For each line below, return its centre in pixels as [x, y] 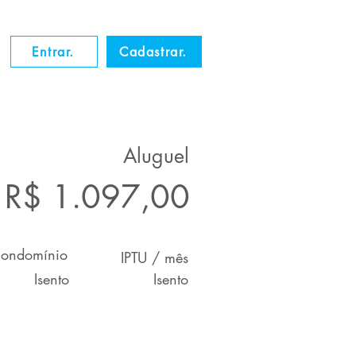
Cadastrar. [153, 52]
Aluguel [156, 156]
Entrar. [53, 52]
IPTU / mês [155, 257]
